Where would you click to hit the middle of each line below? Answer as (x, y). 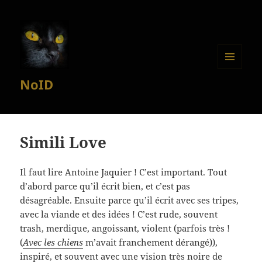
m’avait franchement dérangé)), (151, 242)
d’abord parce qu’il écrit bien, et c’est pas (105, 186)
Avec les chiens (53, 242)
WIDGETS (234, 93)
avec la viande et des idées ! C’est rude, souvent (119, 214)
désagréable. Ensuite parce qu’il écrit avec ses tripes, (130, 200)
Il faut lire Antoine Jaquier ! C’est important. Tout (124, 172)
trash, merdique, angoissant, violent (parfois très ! (125, 228)
